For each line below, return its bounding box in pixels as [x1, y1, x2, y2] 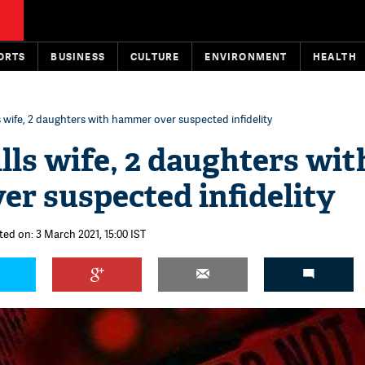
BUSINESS [51, 50, 106, 64]
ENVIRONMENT [204, 50, 288, 64]
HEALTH [312, 50, 357, 64]
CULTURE [130, 50, 180, 64]
